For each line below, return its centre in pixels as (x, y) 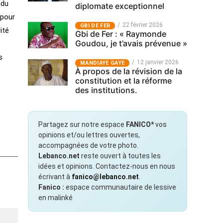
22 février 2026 (143, 25)
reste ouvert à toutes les (120, 156)
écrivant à (55, 177)
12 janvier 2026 (158, 62)
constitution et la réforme (123, 81)
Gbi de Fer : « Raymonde (121, 34)
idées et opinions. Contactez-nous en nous (107, 166)
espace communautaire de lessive (120, 187)
